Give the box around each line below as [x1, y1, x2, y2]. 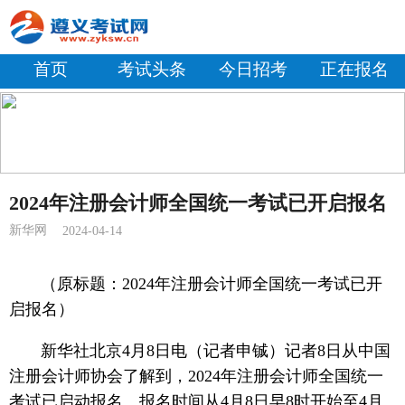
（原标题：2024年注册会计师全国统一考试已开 [41, 274, 383, 293]
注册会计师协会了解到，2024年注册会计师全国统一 [8, 366, 383, 385]
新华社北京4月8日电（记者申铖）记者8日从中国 [41, 341, 391, 360]
